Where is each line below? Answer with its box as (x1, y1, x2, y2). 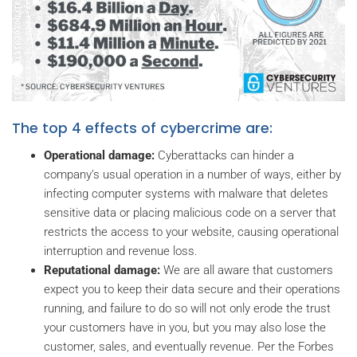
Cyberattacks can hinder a (155, 148, 294, 163)
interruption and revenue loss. (44, 244, 198, 259)
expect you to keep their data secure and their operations (44, 282, 340, 297)
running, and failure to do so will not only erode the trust (44, 301, 331, 316)
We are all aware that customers (160, 263, 333, 278)
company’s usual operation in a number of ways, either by (44, 167, 341, 182)
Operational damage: (44, 148, 155, 163)
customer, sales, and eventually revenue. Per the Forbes (44, 339, 334, 355)
